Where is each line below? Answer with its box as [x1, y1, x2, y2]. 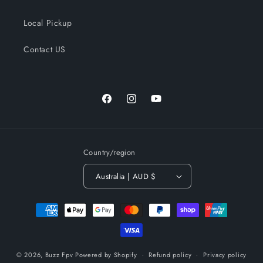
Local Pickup [23, 17, 72, 29]
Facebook [100, 99, 137, 111]
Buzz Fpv [45, 249, 73, 259]
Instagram [125, 99, 162, 111]
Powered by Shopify [75, 249, 137, 259]
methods [20, 214, 55, 227]
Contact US [23, 43, 66, 56]
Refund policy [149, 250, 192, 260]
